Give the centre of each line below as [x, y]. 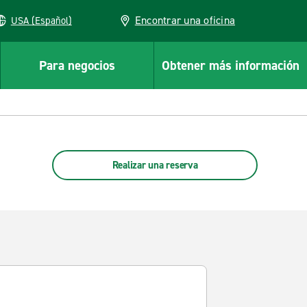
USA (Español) [51, 21]
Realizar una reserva [155, 165]
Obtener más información [231, 65]
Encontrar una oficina [185, 20]
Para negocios [77, 65]
